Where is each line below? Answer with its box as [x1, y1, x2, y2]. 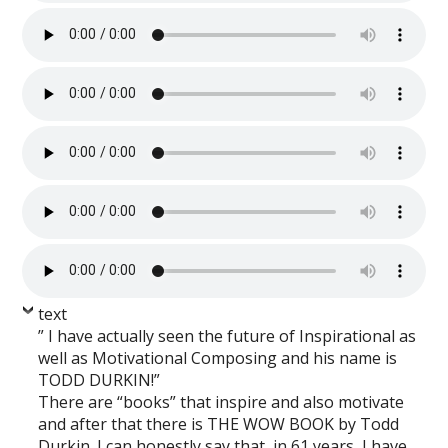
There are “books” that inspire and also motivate [38, 390, 405, 413]
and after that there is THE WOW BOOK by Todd [38, 412, 400, 435]
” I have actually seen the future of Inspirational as [38, 324, 417, 347]
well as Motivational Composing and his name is [38, 346, 398, 369]
